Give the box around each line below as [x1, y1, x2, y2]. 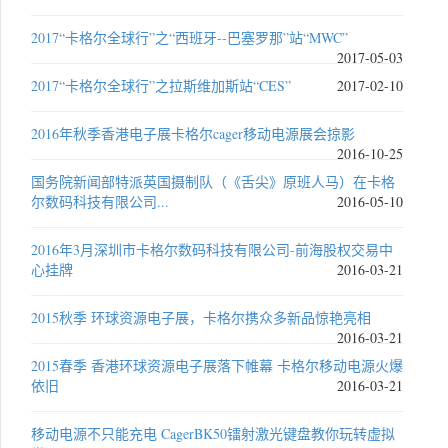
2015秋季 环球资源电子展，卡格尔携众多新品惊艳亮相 [31, 308, 371, 327]
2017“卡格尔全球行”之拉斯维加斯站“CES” [31, 76, 291, 95]
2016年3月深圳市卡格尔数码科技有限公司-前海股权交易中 [31, 240, 393, 259]
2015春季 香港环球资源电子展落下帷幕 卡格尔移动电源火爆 [31, 356, 403, 375]
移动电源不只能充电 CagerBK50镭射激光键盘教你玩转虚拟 [31, 424, 395, 443]
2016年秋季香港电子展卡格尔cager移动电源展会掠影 [31, 124, 355, 143]
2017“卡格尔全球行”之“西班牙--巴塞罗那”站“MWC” [31, 28, 348, 47]
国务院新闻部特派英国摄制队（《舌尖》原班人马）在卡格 [31, 172, 395, 191]
